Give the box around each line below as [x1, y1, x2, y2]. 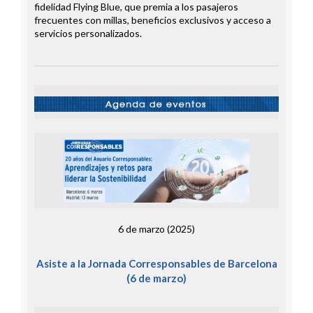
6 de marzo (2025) [118, 223, 195, 235]
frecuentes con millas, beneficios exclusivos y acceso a [34, 14, 271, 27]
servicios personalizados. [34, 27, 142, 40]
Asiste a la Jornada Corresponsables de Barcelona [36, 257, 277, 270]
